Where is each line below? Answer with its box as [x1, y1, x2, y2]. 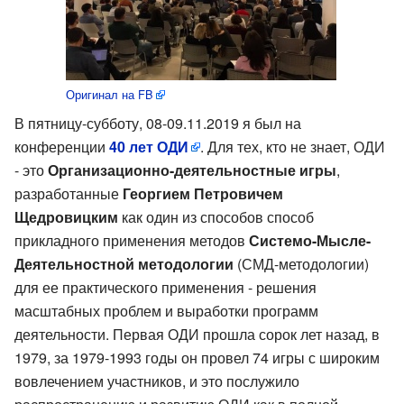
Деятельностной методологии [14, 252, 234, 274]
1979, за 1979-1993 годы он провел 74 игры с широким [14, 346, 380, 368]
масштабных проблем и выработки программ [14, 299, 318, 321]
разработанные [14, 182, 123, 204]
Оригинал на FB [66, 86, 153, 104]
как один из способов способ [118, 206, 314, 227]
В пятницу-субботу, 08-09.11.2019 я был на [14, 112, 301, 133]
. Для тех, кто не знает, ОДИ [200, 135, 385, 157]
